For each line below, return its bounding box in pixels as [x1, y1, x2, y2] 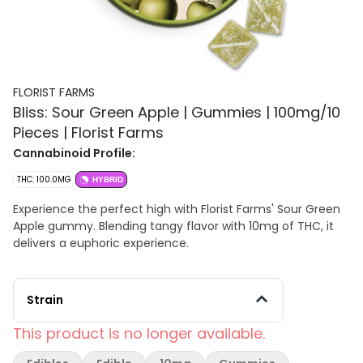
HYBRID [92, 175, 123, 184]
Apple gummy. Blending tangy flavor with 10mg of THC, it [13, 218, 334, 234]
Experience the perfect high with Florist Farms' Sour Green [13, 201, 340, 217]
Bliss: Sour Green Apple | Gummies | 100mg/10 [13, 102, 340, 122]
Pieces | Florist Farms [13, 122, 164, 143]
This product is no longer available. [13, 323, 265, 344]
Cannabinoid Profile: [13, 145, 135, 161]
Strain [27, 292, 63, 308]
